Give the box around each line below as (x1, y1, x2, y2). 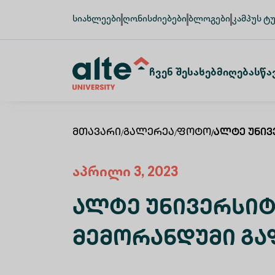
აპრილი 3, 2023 (72, 166, 178, 180)
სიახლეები (72, 15, 121, 24)
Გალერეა (123, 128, 174, 138)
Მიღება (217, 68, 254, 79)
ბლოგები (188, 15, 230, 24)
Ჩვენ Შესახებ (149, 68, 217, 79)
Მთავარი (72, 128, 121, 138)
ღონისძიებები (123, 15, 187, 24)
